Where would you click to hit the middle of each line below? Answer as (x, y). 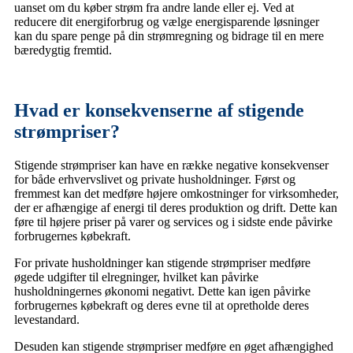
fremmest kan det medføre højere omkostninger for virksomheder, (176, 193)
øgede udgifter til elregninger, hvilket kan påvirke (136, 277)
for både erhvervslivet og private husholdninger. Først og (155, 179)
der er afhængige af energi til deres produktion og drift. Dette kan (176, 207)
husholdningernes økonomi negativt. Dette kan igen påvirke (162, 291)
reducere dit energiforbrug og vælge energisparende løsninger (167, 21)
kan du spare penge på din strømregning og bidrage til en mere (169, 35)
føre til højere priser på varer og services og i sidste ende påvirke (173, 221)
